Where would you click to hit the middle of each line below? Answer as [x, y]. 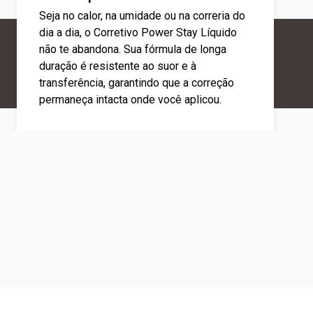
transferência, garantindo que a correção [137, 83]
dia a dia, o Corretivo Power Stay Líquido [138, 32]
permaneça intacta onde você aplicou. [130, 100]
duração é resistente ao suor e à [118, 66]
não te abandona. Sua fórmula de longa [133, 49]
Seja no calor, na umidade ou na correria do [142, 16]
